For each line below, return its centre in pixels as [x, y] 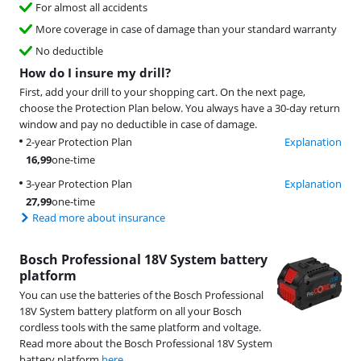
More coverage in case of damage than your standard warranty [186, 29]
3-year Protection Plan [79, 184]
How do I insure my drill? [95, 73]
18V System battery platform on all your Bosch [131, 311]
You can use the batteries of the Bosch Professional [141, 295]
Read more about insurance [99, 218]
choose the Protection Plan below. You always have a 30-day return [180, 108]
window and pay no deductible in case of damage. [138, 124]
